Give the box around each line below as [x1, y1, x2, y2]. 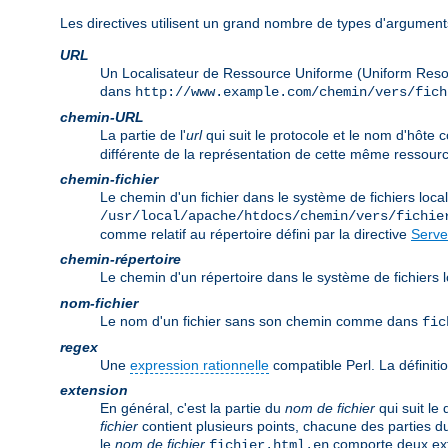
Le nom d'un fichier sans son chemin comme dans [100, 313, 422, 330]
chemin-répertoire [60, 251, 181, 268]
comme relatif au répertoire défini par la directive [100, 226, 411, 243]
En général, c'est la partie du [100, 400, 285, 417]
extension [60, 382, 128, 399]
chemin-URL [60, 109, 144, 126]
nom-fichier [60, 295, 138, 312]
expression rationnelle [130, 357, 269, 374]
